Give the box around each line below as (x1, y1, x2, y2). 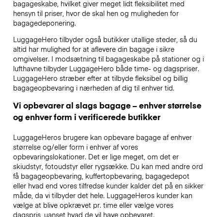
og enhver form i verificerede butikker (13, 111, 160, 123)
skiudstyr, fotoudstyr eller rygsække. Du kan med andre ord (13, 161, 203, 171)
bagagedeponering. (13, 17, 76, 28)
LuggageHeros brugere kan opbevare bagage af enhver (13, 132, 192, 142)
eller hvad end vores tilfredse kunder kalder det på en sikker (13, 181, 203, 191)
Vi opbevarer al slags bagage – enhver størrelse (13, 99, 201, 111)
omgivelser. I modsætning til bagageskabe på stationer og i (13, 54, 204, 64)
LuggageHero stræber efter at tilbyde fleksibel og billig (13, 73, 188, 83)
